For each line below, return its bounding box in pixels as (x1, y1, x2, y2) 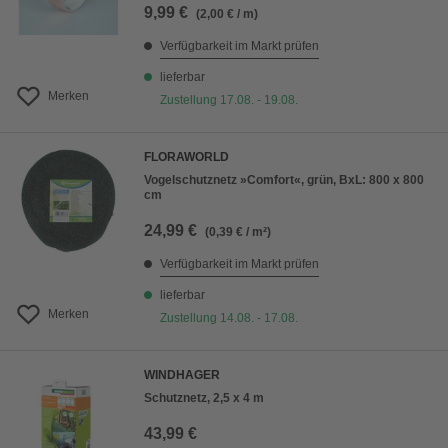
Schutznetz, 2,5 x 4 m (144, 391, 264, 405)
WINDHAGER (144, 368, 220, 382)
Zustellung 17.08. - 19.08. (160, 93, 298, 107)
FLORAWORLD (144, 150, 229, 164)
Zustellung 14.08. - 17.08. (160, 311, 298, 325)
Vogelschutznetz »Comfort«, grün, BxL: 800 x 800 (144, 173, 424, 187)
